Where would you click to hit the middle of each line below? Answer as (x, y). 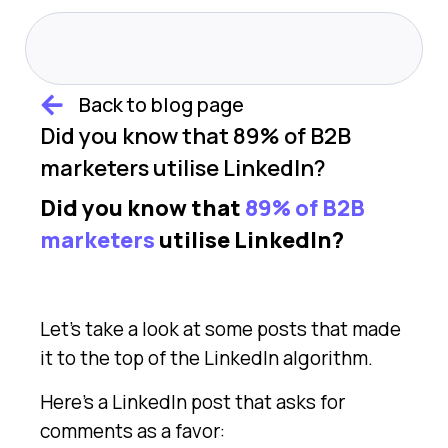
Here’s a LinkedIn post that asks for (192, 401)
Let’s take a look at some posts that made (220, 329)
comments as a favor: (132, 430)
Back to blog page (161, 104)
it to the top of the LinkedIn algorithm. (206, 358)
